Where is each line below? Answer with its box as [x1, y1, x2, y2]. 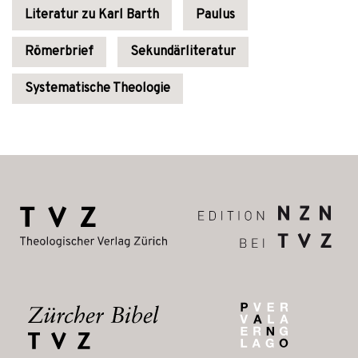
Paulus [196, 7, 235, 23]
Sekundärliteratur [130, 44, 236, 60]
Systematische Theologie [25, 81, 170, 97]
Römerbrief [25, 44, 93, 60]
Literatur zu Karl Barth [25, 7, 159, 23]
